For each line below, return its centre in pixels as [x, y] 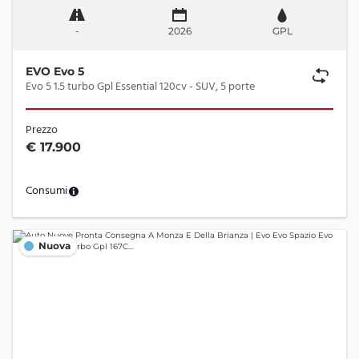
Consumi [46, 191]
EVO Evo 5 [55, 71]
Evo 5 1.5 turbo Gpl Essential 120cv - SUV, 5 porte [222, 87]
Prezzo [42, 130]
